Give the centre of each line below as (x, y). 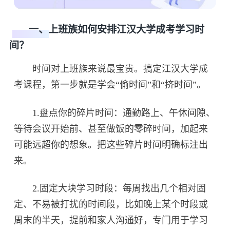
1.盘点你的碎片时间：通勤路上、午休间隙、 (115, 113)
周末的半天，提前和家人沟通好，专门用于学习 (111, 221)
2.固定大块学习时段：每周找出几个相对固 (110, 189)
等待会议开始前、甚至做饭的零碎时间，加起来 (111, 129)
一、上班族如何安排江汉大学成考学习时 (107, 30)
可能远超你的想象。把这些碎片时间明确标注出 (111, 145)
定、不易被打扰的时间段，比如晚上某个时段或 (111, 205)
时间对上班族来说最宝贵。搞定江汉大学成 (111, 69)
